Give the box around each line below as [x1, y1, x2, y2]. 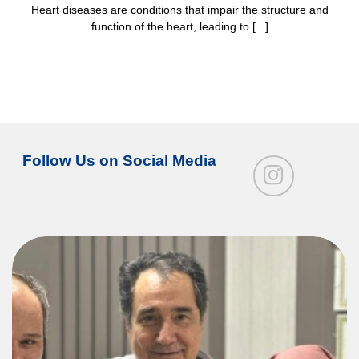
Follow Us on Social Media [22, 152, 217, 170]
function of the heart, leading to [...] [91, 20, 268, 33]
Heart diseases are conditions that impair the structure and [30, 3, 329, 16]
